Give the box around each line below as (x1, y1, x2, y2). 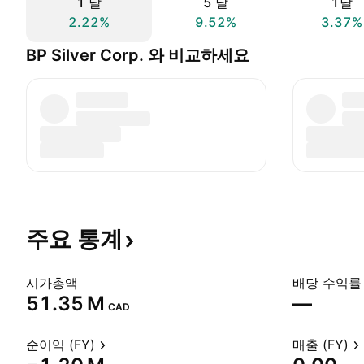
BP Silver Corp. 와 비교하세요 (26, 45, 249, 65)
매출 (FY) (292, 336, 349, 353)
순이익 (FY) (26, 336, 95, 353)
